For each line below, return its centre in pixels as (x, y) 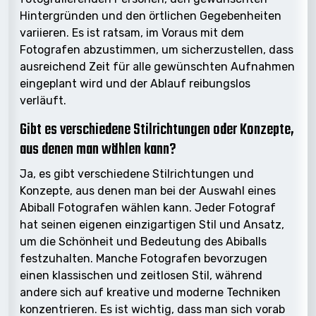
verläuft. (43, 100)
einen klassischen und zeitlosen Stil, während (141, 275)
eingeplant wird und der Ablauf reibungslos (135, 83)
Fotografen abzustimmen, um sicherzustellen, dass (157, 49)
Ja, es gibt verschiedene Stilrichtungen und (137, 174)
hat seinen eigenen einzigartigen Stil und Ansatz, (152, 224)
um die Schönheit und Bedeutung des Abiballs (143, 241)
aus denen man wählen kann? (98, 150)
